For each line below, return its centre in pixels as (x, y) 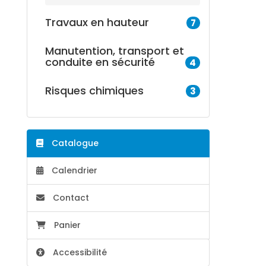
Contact (69, 198)
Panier (67, 225)
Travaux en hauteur (97, 22)
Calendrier (73, 170)
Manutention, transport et (114, 51)
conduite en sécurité (100, 62)
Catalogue (74, 143)
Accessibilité (80, 252)
